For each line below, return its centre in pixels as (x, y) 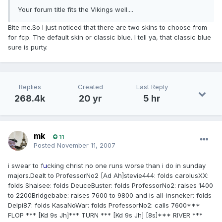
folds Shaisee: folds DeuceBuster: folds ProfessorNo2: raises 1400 (111, 186)
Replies (30, 87)
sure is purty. (28, 47)
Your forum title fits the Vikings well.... (76, 10)
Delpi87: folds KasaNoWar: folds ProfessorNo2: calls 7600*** (104, 205)
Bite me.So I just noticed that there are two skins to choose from (108, 28)
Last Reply (152, 87)
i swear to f (26, 166)
